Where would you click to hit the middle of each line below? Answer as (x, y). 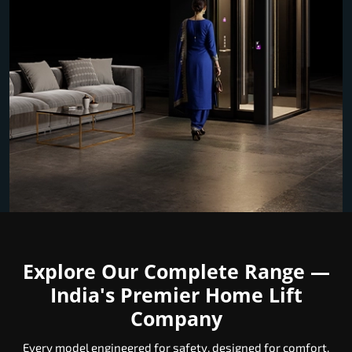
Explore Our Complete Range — (176, 271)
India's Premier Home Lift (176, 295)
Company (176, 319)
